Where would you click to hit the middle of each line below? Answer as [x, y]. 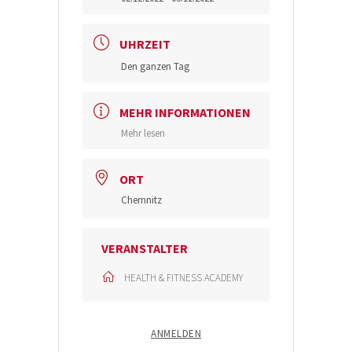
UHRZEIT [145, 44]
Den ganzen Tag [155, 66]
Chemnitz [141, 200]
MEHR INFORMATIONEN [185, 112]
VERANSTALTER [145, 248]
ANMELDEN [176, 334]
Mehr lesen [143, 133]
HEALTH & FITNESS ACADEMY [183, 278]
